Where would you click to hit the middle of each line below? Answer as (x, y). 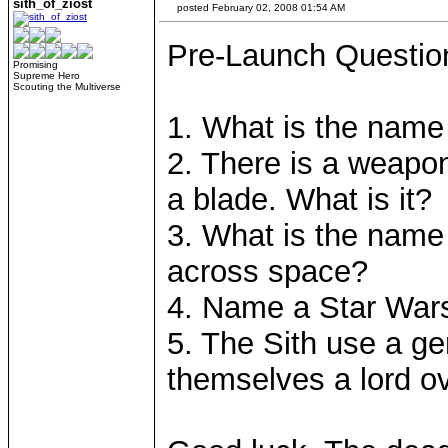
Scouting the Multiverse (67, 86)
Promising (35, 64)
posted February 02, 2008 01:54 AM (259, 7)
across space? (267, 271)
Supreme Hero (46, 75)
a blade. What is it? (299, 199)
